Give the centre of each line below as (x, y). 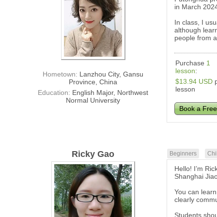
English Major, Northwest (110, 93)
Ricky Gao (93, 154)
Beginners (183, 154)
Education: (55, 93)
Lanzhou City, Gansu (112, 74)
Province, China (93, 82)
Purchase (191, 63)
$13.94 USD (194, 82)
